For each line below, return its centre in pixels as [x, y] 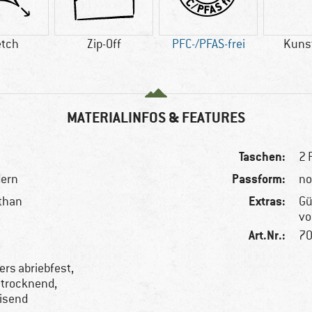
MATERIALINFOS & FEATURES [156, 118]
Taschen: [263, 157]
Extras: [267, 201]
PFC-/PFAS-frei [208, 44]
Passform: [259, 179]
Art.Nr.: [267, 235]
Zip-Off [104, 44]
